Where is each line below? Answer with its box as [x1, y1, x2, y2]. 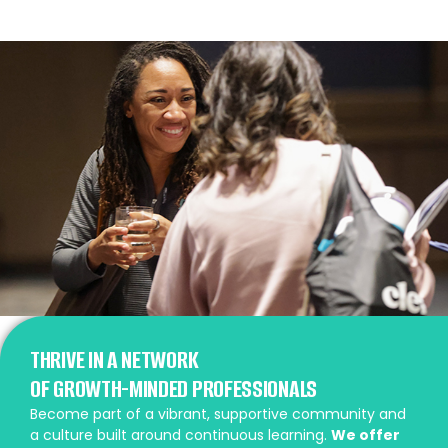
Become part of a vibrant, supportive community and [30, 403, 406, 424]
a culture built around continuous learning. [30, 424, 331, 445]
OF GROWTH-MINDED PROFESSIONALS [30, 372, 317, 405]
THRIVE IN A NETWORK [30, 343, 199, 376]
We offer [331, 424, 400, 445]
